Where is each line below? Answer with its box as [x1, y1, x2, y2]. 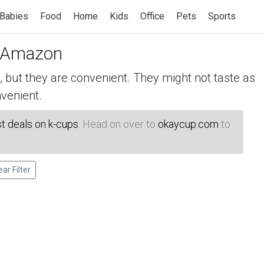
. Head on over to [78, 118, 158, 130]
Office [140, 11, 164, 22]
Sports [208, 11, 236, 22]
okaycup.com [158, 118, 219, 130]
